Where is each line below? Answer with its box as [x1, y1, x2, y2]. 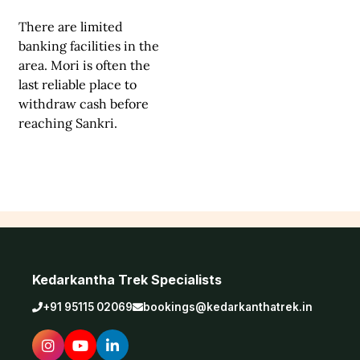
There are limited [18, 18, 123, 35]
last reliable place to [18, 76, 137, 93]
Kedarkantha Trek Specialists [32, 272, 222, 288]
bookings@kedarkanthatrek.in [143, 301, 313, 314]
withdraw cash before [18, 96, 149, 112]
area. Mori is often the [18, 57, 150, 74]
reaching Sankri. [18, 115, 117, 132]
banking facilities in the [18, 38, 159, 55]
